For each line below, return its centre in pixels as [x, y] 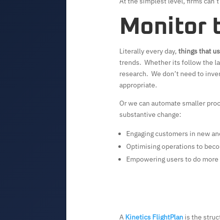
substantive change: [150, 115]
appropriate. [138, 85]
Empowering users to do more [172, 159]
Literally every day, [149, 51]
